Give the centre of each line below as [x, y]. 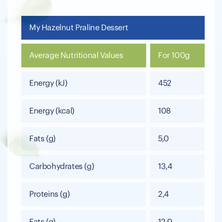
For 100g [174, 56]
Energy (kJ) [48, 83]
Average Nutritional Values [76, 56]
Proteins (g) [50, 194]
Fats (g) [42, 139]
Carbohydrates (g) [62, 167]
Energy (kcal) [52, 111]
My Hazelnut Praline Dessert [79, 28]
